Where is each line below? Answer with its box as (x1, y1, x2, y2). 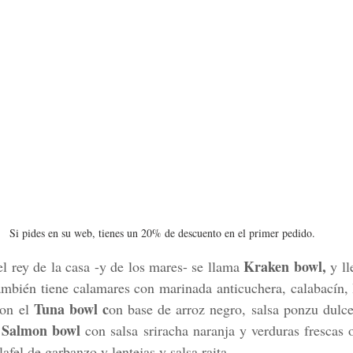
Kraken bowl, (243, 255, 326, 277)
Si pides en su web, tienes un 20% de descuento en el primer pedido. (9, 225, 315, 240)
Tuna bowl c (33, 298, 109, 319)
